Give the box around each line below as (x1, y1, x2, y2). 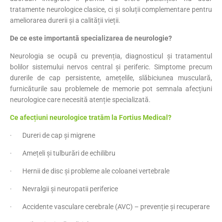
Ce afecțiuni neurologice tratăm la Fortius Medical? (10, 113, 171, 121)
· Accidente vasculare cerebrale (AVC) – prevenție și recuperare (10, 202, 210, 211)
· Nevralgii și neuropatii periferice (10, 184, 118, 193)
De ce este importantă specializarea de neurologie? (10, 34, 172, 42)
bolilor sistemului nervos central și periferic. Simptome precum (10, 62, 212, 71)
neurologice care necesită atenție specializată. (10, 95, 151, 104)
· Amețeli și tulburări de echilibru (10, 149, 115, 157)
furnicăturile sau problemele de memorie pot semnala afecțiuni (10, 84, 212, 93)
